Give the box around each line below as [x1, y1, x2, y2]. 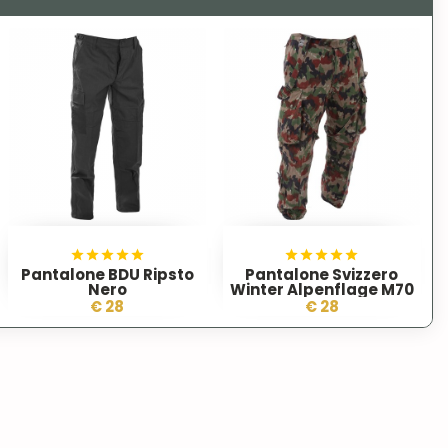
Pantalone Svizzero [245, 263, 399, 285]
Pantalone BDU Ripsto [20, 263, 194, 285]
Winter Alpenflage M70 [229, 278, 414, 300]
